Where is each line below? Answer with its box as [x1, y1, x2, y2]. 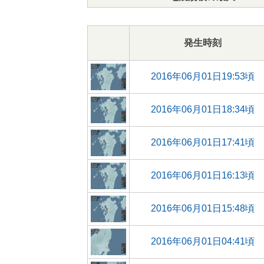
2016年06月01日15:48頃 [151, 203, 255, 213]
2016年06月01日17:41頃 [151, 137, 255, 147]
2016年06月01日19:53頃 [151, 71, 255, 81]
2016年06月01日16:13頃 [151, 170, 255, 180]
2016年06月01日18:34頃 [151, 104, 255, 114]
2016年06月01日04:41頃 [151, 236, 255, 246]
